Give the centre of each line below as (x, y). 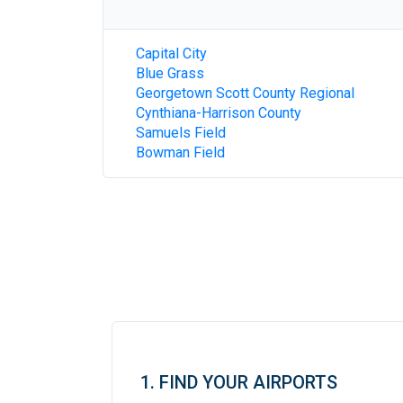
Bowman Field (180, 152)
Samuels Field (181, 133)
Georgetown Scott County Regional (245, 93)
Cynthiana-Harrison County (219, 113)
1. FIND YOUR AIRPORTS (239, 382)
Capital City (171, 54)
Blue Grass (170, 73)
